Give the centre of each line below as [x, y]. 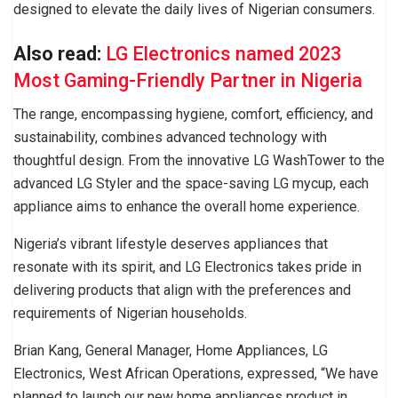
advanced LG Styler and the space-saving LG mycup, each [191, 184]
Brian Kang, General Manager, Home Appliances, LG [171, 351]
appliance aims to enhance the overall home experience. [187, 207]
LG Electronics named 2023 [223, 53]
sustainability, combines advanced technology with [170, 138]
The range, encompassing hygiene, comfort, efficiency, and [193, 115]
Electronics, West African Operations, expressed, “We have [196, 374]
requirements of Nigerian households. [130, 314]
